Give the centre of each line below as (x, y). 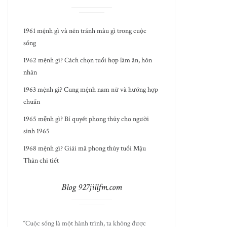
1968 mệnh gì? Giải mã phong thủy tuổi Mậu (85, 148)
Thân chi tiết (41, 161)
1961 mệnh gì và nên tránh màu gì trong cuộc (85, 31)
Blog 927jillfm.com (91, 187)
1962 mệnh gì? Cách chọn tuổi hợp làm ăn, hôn (88, 60)
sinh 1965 (37, 131)
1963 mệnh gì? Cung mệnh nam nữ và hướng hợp (91, 90)
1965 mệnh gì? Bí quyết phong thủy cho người (86, 119)
